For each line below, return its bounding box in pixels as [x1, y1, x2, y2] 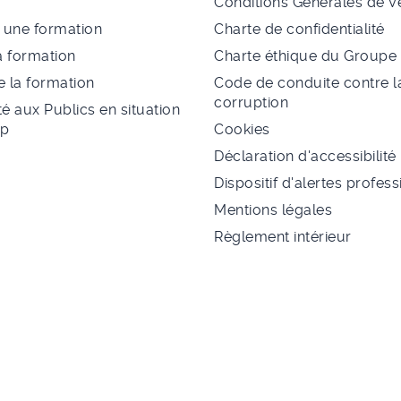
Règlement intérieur [214, 228, 352, 246]
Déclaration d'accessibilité [214, 148, 397, 166]
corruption [214, 94, 288, 112]
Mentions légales [214, 201, 332, 219]
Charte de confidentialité [214, 21, 385, 38]
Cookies [214, 121, 270, 139]
